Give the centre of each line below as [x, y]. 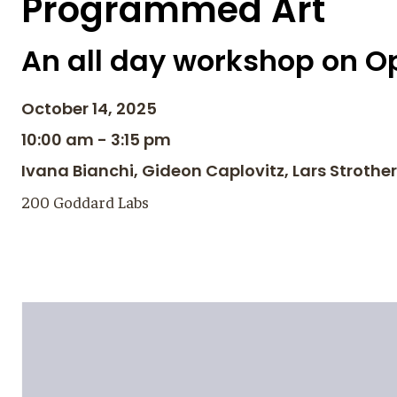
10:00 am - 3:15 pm [96, 140]
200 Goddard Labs [85, 202]
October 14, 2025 [89, 109]
